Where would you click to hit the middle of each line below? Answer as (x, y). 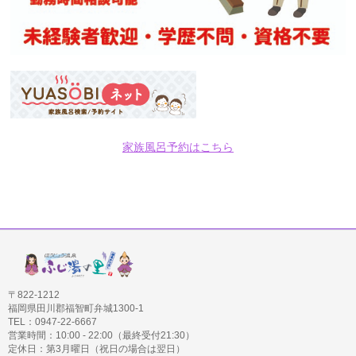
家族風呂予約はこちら (178, 147)
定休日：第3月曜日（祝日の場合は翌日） (97, 348)
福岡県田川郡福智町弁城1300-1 (76, 308)
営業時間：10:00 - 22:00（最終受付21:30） (101, 335)
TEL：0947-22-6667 (52, 321)
